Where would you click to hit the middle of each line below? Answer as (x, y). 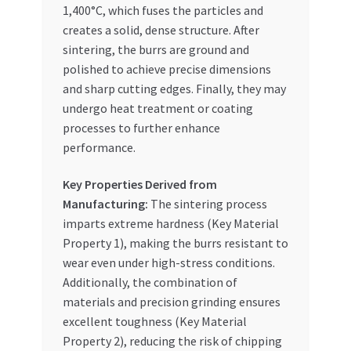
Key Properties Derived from (139, 185)
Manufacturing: (105, 204)
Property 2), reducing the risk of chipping (172, 341)
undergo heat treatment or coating (157, 108)
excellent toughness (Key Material (154, 322)
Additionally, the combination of (150, 282)
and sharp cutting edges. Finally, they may (174, 88)
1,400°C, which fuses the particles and (163, 10)
